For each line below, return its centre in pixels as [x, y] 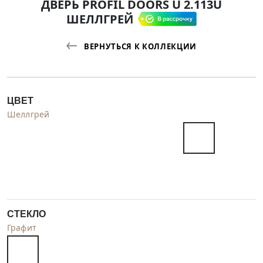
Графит [22, 227]
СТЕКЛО [26, 214]
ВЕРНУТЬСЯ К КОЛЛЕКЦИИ [140, 46]
